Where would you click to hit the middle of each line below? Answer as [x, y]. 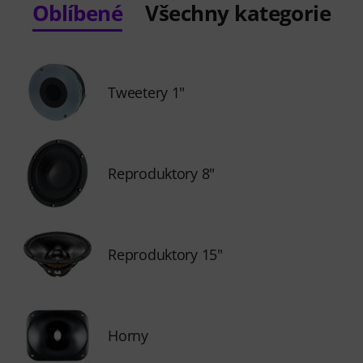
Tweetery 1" [147, 92]
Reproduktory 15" [165, 254]
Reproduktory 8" [161, 173]
